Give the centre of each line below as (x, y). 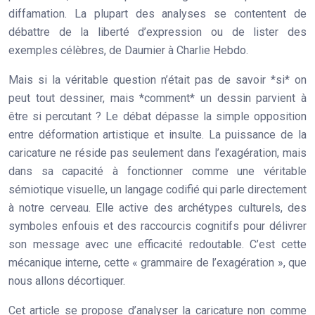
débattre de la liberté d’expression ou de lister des (157, 32)
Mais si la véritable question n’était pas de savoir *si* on (157, 80)
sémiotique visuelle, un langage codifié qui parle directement (157, 189)
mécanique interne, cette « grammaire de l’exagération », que (157, 263)
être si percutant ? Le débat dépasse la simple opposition (157, 116)
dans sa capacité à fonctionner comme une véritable (157, 171)
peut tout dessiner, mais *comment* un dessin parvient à (157, 98)
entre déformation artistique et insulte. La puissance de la (157, 135)
